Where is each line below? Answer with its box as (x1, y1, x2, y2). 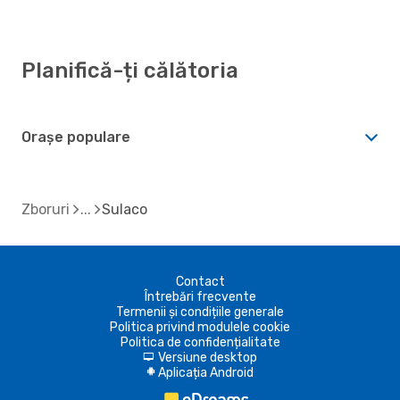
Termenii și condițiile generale (116, 304, 284, 320)
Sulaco (102, 200, 147, 218)
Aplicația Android (157, 364, 254, 380)
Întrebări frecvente (144, 288, 256, 304)
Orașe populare (21, 128, 130, 146)
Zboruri (21, 200, 70, 218)
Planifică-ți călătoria (21, 57, 238, 83)
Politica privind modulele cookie (110, 319, 290, 335)
